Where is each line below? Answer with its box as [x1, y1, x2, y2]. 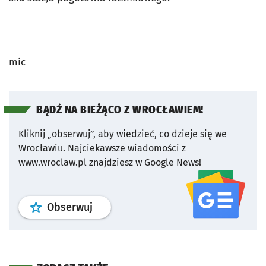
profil [92, 200, 118, 213]
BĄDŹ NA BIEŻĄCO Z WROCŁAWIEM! [36, 104, 204, 116]
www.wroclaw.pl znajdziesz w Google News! [18, 157, 201, 168]
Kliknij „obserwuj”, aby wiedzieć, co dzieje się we [18, 128, 227, 140]
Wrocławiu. [18, 142, 65, 154]
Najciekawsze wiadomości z [68, 142, 186, 154]
